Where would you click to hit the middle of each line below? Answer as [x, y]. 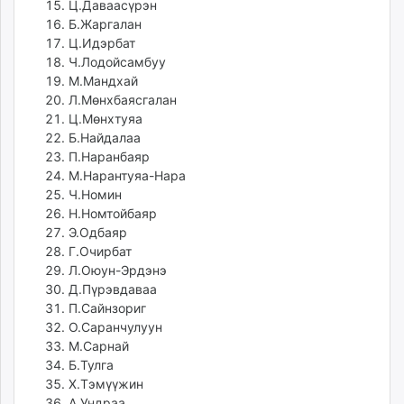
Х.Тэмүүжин [106, 384]
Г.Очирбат [100, 252]
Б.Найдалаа [105, 138]
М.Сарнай [99, 346]
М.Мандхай [103, 81]
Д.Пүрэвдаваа [113, 289]
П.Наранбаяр [109, 157]
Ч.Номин [95, 195]
